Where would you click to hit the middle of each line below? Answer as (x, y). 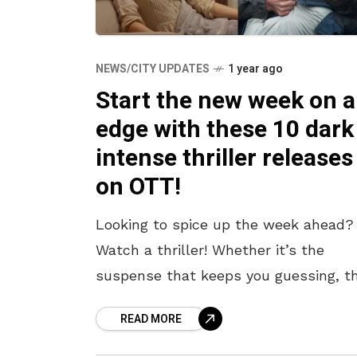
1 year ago (255, 69)
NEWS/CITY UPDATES (153, 69)
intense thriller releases (224, 158)
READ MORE (151, 319)
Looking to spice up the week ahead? (225, 224)
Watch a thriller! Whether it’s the (210, 249)
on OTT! (138, 187)
